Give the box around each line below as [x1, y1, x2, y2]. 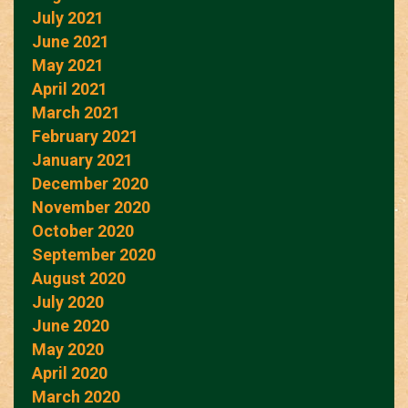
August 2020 [32, 268, 126, 288]
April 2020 [32, 362, 107, 382]
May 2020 [32, 339, 104, 359]
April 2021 [32, 78, 107, 98]
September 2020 [32, 244, 156, 264]
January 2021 [32, 149, 133, 169]
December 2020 [32, 173, 148, 193]
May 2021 [32, 55, 104, 75]
